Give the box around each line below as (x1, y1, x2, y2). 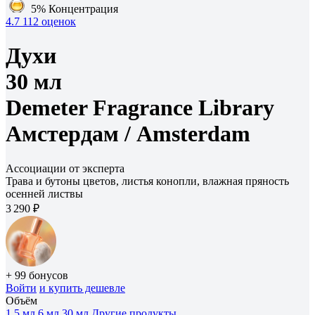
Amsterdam (136, 121, 250, 147)
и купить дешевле (39, 281, 125, 294)
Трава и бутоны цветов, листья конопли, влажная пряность (6, 174, 289, 187)
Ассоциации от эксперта (6, 162, 124, 174)
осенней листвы (6, 187, 83, 200)
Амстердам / (6, 121, 136, 147)
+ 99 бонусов (6, 269, 68, 281)
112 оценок (22, 15, 76, 27)
